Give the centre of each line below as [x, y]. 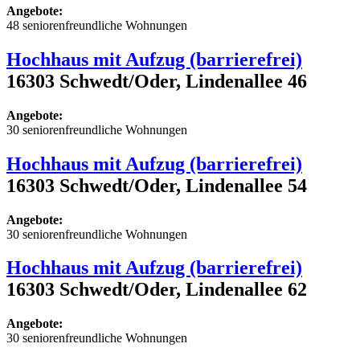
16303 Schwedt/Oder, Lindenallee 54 [157, 185]
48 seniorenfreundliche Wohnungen [97, 25]
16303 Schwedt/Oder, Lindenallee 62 [157, 290]
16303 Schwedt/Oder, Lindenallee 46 [157, 81]
